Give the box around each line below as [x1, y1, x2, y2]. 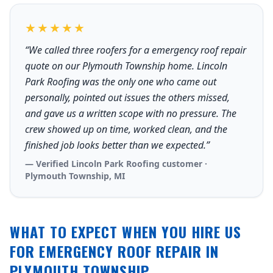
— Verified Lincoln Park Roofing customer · [25, 158, 207, 169]
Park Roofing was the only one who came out [25, 75, 216, 88]
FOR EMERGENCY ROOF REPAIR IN [10, 240, 219, 262]
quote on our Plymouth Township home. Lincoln [25, 59, 227, 73]
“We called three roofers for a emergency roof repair [25, 43, 246, 57]
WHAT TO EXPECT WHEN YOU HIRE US [10, 221, 241, 243]
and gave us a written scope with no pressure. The [25, 107, 236, 120]
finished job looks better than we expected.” [25, 138, 210, 152]
